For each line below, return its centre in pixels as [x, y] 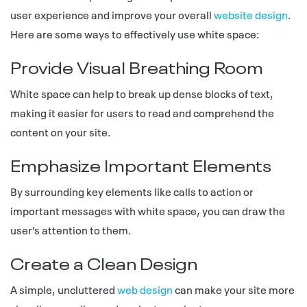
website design [251, 14]
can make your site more [234, 289]
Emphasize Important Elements [141, 164]
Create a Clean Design [104, 262]
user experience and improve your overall [112, 14]
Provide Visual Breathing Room [137, 66]
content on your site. [60, 132]
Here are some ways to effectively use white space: [135, 34]
